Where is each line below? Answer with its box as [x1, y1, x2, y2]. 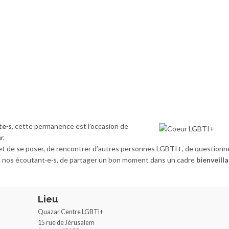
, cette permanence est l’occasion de [12, 122, 128, 130]
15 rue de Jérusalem [38, 219, 95, 226]
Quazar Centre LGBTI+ [38, 208, 103, 216]
